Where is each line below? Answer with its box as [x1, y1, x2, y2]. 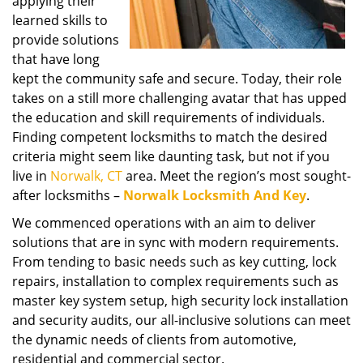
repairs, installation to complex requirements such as [12, 272, 339, 290]
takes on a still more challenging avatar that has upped [12, 89, 347, 107]
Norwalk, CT [50, 167, 122, 185]
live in [12, 167, 50, 185]
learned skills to [12, 11, 108, 29]
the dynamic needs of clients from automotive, [12, 331, 297, 348]
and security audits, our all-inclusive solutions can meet [12, 311, 351, 329]
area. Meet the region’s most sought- [122, 167, 351, 185]
